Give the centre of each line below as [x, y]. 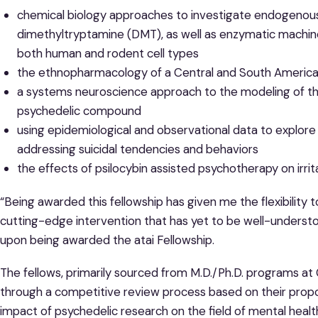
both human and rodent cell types [108, 54]
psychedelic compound [79, 111]
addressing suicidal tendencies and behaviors [137, 149]
